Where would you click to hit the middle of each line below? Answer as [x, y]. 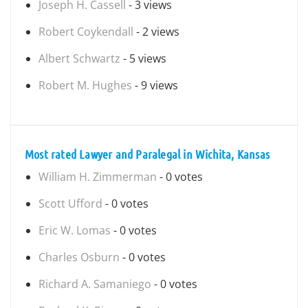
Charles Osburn [79, 257]
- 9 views [155, 85]
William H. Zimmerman [98, 177]
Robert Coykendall [86, 32]
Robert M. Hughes [85, 85]
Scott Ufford [70, 203]
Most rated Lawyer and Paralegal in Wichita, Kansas [147, 154]
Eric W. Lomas [75, 230]
